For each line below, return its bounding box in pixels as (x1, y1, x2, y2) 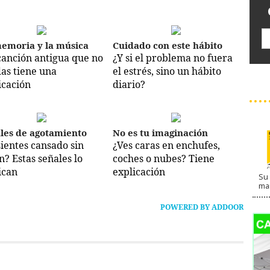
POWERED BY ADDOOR (160, 202, 243, 213)
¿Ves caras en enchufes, (113, 139, 220, 152)
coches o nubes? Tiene (113, 152, 215, 166)
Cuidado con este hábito (113, 39, 222, 52)
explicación (113, 165, 165, 179)
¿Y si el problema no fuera (113, 51, 233, 65)
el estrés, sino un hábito (113, 64, 221, 78)
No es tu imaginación (113, 127, 208, 139)
